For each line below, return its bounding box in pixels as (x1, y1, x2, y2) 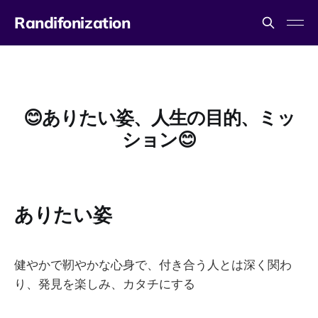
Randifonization (14, 13, 131, 33)
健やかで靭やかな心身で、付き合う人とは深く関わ (14, 256, 292, 272)
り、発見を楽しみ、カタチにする (14, 275, 195, 291)
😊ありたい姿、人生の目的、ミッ (23, 105, 295, 129)
